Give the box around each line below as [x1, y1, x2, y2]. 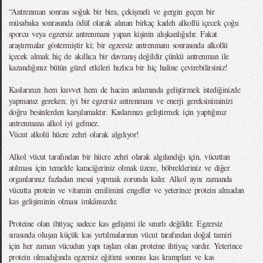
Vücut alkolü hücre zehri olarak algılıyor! [9, 129, 139, 140]
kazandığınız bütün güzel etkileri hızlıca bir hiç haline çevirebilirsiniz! [9, 62, 228, 73]
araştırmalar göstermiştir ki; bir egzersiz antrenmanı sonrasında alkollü [9, 39, 228, 50]
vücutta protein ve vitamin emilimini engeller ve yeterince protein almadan [9, 184, 244, 195]
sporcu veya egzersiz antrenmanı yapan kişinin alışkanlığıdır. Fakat [9, 28, 217, 39]
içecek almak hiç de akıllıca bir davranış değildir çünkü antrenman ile [9, 50, 229, 62]
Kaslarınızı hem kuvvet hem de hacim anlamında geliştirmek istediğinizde [9, 84, 241, 95]
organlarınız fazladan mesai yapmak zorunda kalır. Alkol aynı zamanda [9, 173, 232, 184]
